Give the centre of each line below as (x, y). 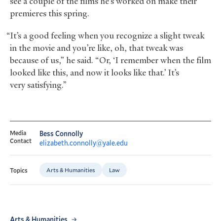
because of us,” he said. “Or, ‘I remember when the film (110, 60)
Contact (21, 141)
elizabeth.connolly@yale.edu (84, 143)
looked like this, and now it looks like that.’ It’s (94, 73)
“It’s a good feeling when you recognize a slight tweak (105, 36)
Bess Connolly (61, 134)
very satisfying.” (38, 85)
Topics (19, 170)
